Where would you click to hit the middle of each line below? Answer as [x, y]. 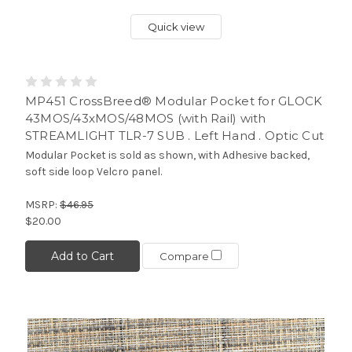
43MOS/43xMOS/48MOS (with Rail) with [145, 118]
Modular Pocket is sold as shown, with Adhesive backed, [167, 155]
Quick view [176, 26]
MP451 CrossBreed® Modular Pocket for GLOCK [174, 101]
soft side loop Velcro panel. [93, 171]
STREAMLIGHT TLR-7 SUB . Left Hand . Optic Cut [174, 135]
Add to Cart [82, 256]
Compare [185, 257]
